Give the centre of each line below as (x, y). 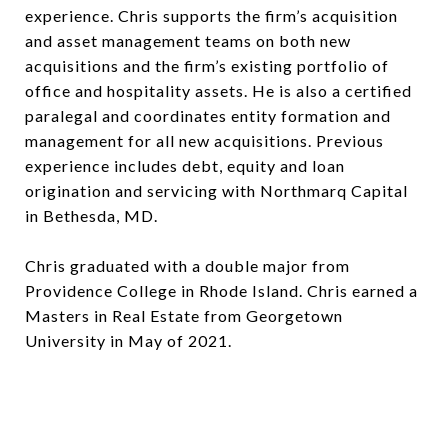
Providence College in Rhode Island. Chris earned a (221, 290)
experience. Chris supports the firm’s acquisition (211, 15)
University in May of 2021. (128, 340)
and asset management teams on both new (188, 40)
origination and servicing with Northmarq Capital (216, 190)
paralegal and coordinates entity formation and (208, 115)
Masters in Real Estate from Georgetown (184, 315)
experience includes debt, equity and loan (185, 165)
